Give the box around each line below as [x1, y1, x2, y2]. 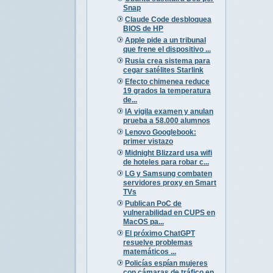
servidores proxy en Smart [122, 178, 216, 187]
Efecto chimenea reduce [124, 77, 210, 86]
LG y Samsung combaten [124, 169, 212, 178]
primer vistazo [122, 136, 173, 146]
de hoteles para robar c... [122, 157, 209, 166]
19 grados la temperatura [122, 86, 211, 95]
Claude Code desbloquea [124, 15, 211, 24]
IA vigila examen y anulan [124, 107, 213, 116]
